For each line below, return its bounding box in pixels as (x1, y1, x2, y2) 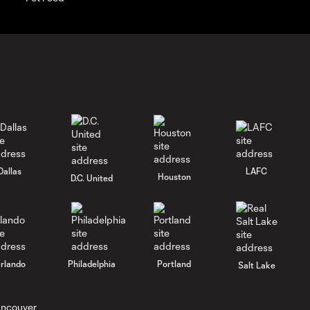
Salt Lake (237, 259, 275, 270)
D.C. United (71, 172, 113, 183)
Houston (157, 172, 191, 182)
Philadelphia (68, 259, 116, 269)
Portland (157, 259, 192, 269)
